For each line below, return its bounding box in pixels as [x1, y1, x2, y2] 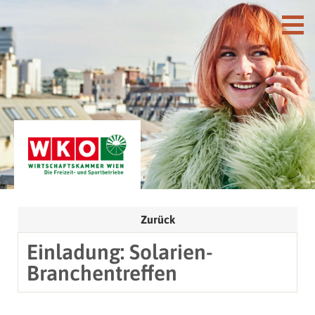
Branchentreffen [27, 260, 177, 285]
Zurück [140, 212, 175, 226]
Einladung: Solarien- [27, 239, 213, 264]
